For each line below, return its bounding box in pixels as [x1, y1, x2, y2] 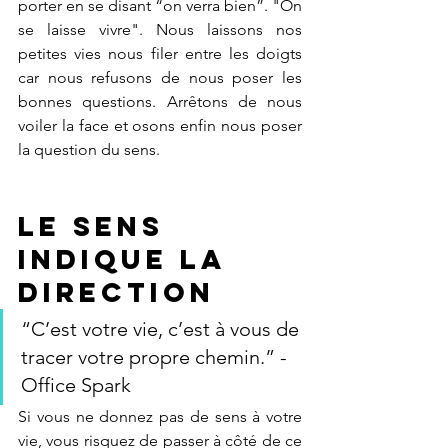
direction [18, 275, 215, 309]
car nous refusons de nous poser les [18, 68, 302, 87]
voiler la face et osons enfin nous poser [18, 116, 302, 135]
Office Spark [21, 373, 131, 397]
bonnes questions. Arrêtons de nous [18, 92, 302, 111]
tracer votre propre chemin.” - [21, 345, 292, 369]
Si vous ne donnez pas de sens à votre [18, 407, 302, 426]
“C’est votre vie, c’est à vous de [21, 317, 304, 341]
